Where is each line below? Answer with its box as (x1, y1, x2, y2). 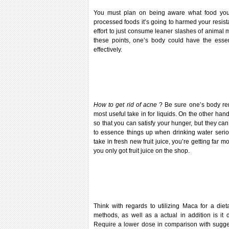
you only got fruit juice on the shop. (94, 147, 190, 154)
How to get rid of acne (94, 101, 159, 108)
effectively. (94, 46, 122, 53)
